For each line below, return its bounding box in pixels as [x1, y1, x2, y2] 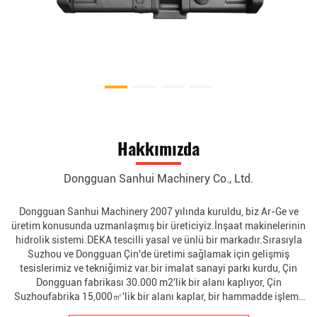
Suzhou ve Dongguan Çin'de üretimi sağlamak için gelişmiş [28, 248, 289, 260]
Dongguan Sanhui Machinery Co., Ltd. [64, 172, 253, 186]
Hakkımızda [117, 135, 200, 161]
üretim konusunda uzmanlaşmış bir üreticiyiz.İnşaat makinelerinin [11, 220, 306, 232]
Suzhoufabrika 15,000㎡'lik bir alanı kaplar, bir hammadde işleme [13, 291, 304, 303]
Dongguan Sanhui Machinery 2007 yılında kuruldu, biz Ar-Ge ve [18, 206, 299, 218]
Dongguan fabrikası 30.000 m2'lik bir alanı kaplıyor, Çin [35, 277, 282, 289]
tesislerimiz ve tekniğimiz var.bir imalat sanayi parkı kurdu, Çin [20, 263, 297, 275]
